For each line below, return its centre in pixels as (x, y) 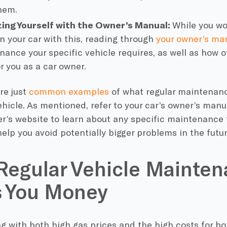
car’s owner (169, 105)
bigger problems (142, 132)
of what (127, 91)
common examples (69, 91)
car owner (64, 66)
